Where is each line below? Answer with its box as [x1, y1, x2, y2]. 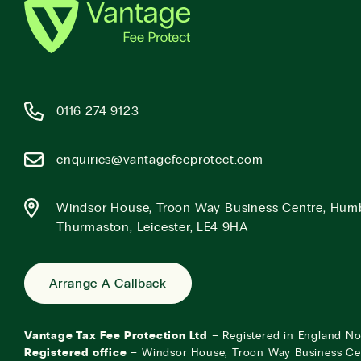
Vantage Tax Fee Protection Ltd [24, 330, 208, 342]
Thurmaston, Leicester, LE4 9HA [56, 221, 249, 234]
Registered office [24, 347, 127, 359]
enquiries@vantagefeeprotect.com [56, 153, 263, 167]
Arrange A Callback [49, 277, 168, 291]
